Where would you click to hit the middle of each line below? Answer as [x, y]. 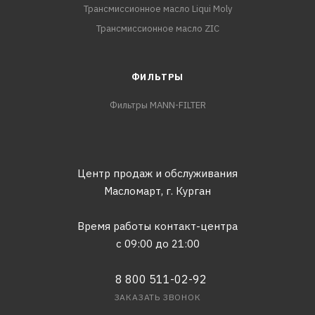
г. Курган [188, 191]
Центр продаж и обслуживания [157, 174]
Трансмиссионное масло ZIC [157, 29]
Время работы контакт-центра [157, 226]
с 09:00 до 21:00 [157, 244]
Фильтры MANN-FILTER [157, 105]
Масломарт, [134, 191]
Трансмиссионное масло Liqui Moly [157, 9]
